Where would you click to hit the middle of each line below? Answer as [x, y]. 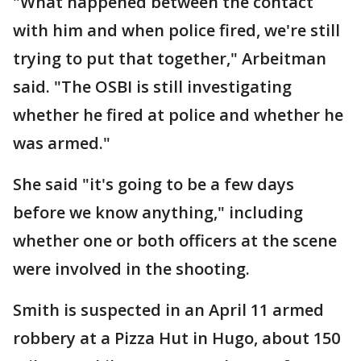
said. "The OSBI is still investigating [152, 87]
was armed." [64, 143]
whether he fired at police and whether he [178, 115]
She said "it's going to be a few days [154, 185]
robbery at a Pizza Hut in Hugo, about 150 [176, 338]
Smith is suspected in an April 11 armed [168, 310]
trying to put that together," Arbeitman [170, 59]
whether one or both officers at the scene [175, 241]
